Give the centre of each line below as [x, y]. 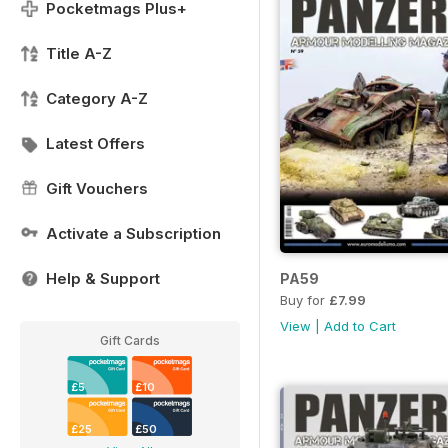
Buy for [304, 300]
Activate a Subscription [133, 233]
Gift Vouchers [97, 188]
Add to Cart [360, 326]
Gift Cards [130, 340]
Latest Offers [95, 143]
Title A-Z [79, 53]
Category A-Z [97, 98]
